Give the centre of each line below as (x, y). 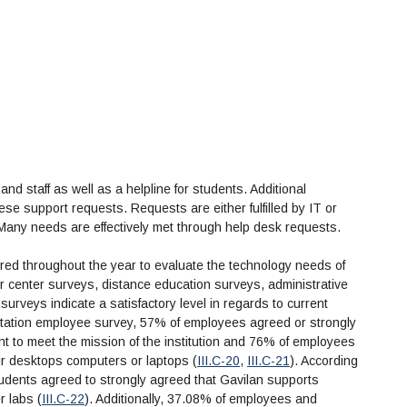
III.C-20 (218, 361)
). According (324, 361)
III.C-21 (268, 361)
